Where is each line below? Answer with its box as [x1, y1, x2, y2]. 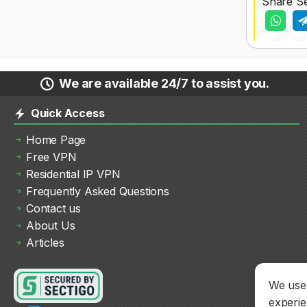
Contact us [26, 201, 81, 215]
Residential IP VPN [26, 167, 121, 181]
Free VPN [26, 150, 77, 164]
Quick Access [28, 106, 105, 120]
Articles [26, 236, 64, 249]
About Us [26, 219, 75, 232]
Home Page [26, 133, 86, 147]
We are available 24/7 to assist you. [59, 76, 269, 90]
